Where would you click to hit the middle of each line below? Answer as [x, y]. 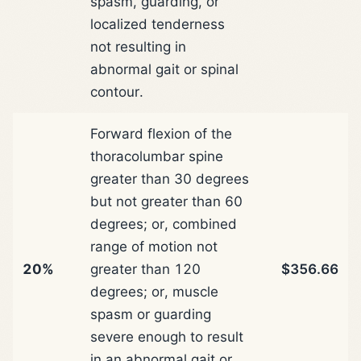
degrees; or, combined [164, 224]
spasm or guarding [151, 314]
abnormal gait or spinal [164, 69]
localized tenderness [158, 24]
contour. [117, 91]
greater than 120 [145, 269]
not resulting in [138, 46]
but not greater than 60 [166, 201]
